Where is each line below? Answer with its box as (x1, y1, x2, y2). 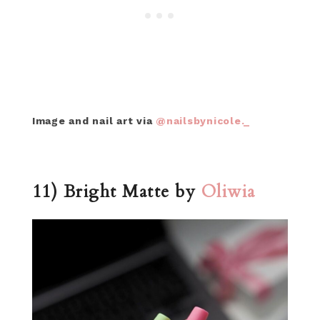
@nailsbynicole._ (156, 114, 251, 126)
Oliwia (201, 179, 261, 204)
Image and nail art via (31, 114, 156, 126)
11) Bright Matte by (31, 179, 201, 204)
